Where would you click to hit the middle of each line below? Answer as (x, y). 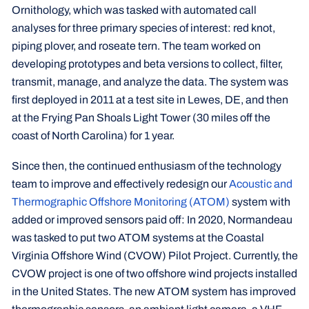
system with (260, 201)
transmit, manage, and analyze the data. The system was (150, 82)
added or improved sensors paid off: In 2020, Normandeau (152, 219)
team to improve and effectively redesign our (120, 183)
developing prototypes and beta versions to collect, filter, (147, 64)
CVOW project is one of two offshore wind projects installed (154, 273)
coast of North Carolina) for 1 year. (93, 136)
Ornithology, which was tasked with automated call (134, 10)
